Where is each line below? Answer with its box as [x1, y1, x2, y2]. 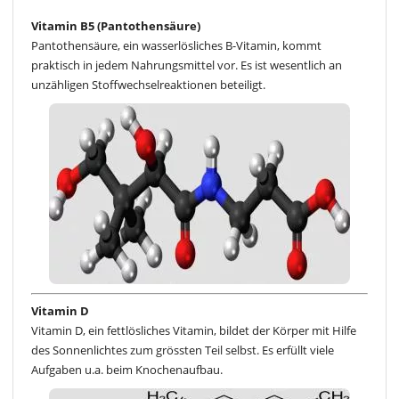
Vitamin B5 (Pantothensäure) [31, 18, 200, 35]
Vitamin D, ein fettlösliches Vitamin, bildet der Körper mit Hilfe [31, 322, 356, 338]
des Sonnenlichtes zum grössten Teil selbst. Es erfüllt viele [31, 341, 334, 358]
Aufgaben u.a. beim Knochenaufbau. [31, 361, 223, 378]
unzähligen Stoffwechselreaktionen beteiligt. [31, 77, 265, 94]
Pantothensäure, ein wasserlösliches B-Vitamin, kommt [31, 37, 322, 54]
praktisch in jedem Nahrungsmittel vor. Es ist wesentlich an [31, 57, 342, 74]
